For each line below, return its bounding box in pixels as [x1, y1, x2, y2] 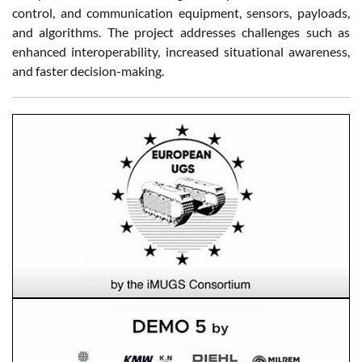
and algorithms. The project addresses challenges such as [12, 23, 350, 40]
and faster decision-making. [12, 62, 164, 78]
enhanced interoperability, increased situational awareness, [12, 43, 350, 59]
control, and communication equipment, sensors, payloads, [12, 4, 350, 20]
